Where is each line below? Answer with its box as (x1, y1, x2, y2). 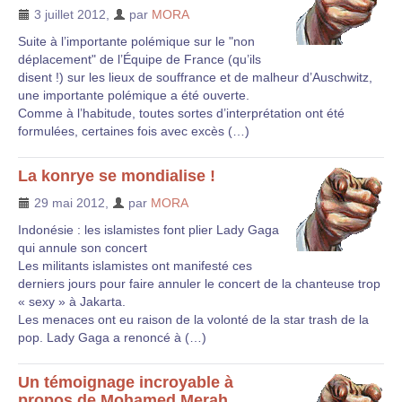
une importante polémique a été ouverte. (18, 88, 249, 102)
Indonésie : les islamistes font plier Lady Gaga (18, 223, 279, 237)
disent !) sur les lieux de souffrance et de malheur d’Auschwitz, (18, 70, 372, 84)
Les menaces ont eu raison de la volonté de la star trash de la (18, 312, 369, 327)
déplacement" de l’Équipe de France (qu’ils (18, 52, 261, 66)
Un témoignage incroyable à (18, 373, 233, 391)
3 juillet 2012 (31, 7, 106, 22)
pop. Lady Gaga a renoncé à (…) (18, 330, 206, 345)
